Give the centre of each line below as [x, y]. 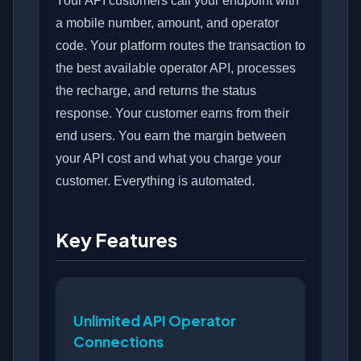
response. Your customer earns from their [172, 114]
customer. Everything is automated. [155, 181]
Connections [118, 342]
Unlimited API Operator [155, 321]
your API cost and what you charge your [168, 159]
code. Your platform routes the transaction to [180, 46]
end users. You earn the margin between [171, 136]
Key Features [116, 240]
